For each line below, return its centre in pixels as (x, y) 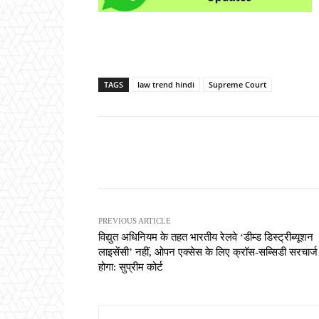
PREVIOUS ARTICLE (135, 220)
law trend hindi (166, 84)
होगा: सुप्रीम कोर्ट (131, 267)
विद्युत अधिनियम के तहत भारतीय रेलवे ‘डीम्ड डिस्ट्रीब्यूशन (206, 237)
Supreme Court (237, 84)
